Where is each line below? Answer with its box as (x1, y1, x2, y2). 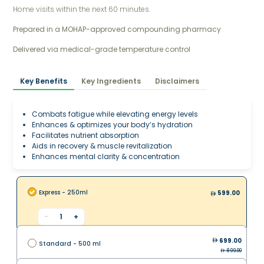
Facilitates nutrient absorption (32, 130, 140, 141)
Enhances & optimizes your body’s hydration (32, 120, 193, 130)
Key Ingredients (81, 76, 141, 87)
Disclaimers (155, 76, 200, 87)
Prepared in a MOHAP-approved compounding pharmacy (13, 24, 223, 35)
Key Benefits (20, 76, 68, 87)
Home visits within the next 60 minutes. (13, 4, 151, 15)
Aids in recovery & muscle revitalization (32, 141, 173, 151)
